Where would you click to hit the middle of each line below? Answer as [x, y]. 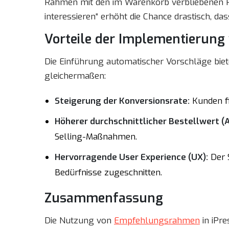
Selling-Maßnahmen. [96, 137]
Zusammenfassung [104, 198]
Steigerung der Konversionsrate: [122, 101]
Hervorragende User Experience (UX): [131, 157]
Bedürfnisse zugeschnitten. [108, 173]
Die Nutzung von [79, 221]
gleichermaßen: [75, 76]
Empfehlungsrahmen [157, 221]
